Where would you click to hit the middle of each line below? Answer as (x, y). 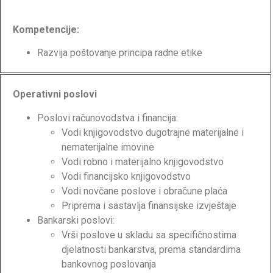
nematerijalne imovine (108, 147)
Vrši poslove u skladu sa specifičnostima (149, 235)
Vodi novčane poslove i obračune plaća (144, 191)
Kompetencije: (46, 29)
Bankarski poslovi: (76, 220)
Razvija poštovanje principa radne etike (120, 53)
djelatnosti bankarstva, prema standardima (151, 249)
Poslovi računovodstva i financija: (108, 118)
